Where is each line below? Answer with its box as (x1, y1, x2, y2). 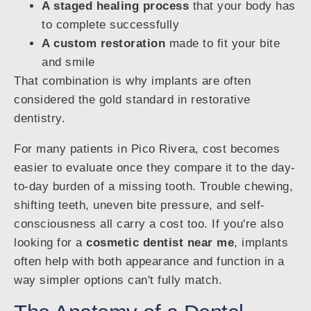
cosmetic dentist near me (86, 236, 234, 250)
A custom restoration (42, 37, 165, 51)
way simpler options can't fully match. (14, 274, 222, 287)
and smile (42, 56, 95, 69)
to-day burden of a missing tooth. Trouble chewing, (14, 180, 293, 194)
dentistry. (14, 112, 65, 126)
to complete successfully (42, 18, 179, 32)
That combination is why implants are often (14, 74, 251, 88)
